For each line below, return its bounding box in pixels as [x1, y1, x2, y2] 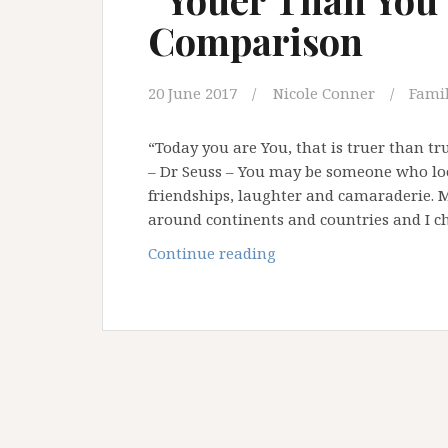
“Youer [275, 242, 324, 262]
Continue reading [148, 243, 276, 263]
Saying [275, 338, 324, 358]
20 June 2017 [148, 83, 237, 103]
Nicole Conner [273, 83, 375, 103]
